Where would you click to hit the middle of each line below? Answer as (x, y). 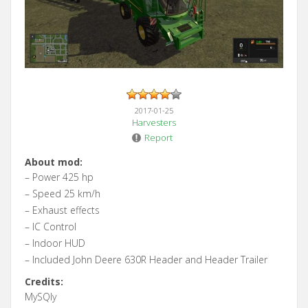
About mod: (54, 162)
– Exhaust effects (62, 210)
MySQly (41, 297)
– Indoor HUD (55, 243)
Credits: (44, 282)
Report (158, 137)
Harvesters (154, 122)
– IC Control (51, 227)
